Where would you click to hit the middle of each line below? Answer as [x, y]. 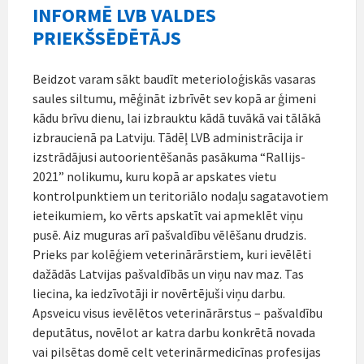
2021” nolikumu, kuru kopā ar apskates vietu [154, 176]
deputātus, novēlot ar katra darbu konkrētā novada [174, 332]
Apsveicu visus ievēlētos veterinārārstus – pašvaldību [178, 312]
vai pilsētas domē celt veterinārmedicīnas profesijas [177, 351]
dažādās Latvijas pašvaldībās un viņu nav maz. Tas [168, 273]
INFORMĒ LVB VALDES [124, 15]
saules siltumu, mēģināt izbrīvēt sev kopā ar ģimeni [174, 98]
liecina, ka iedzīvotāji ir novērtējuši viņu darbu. [159, 293]
